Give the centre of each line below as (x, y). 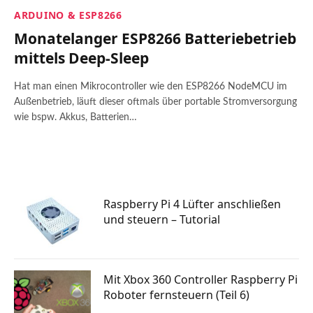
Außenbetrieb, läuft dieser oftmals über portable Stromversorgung (155, 102)
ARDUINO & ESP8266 (68, 15)
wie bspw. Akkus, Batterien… (75, 117)
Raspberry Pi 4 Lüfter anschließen (192, 204)
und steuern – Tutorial (162, 219)
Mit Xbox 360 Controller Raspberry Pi (201, 279)
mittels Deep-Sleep (81, 58)
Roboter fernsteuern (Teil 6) (176, 295)
